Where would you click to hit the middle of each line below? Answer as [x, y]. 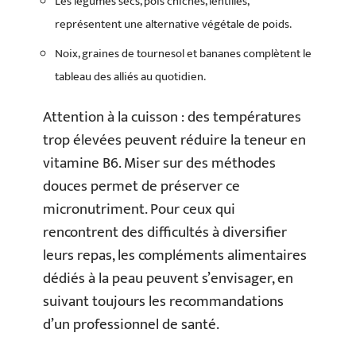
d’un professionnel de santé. [131, 325]
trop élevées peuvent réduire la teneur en [174, 140]
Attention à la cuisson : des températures [172, 117]
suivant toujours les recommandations [163, 302]
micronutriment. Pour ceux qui [139, 209]
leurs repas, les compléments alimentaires [175, 255]
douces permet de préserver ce [141, 186]
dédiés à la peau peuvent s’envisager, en [168, 279]
